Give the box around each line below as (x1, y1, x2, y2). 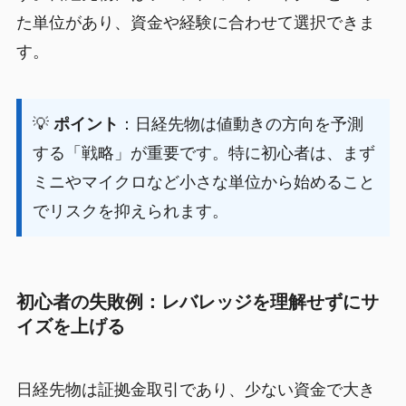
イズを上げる (15, 316, 125, 337)
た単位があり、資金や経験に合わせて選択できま (15, 14, 375, 33)
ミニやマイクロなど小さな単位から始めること (32, 173, 375, 192)
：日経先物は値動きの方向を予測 (118, 115, 363, 134)
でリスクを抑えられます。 (32, 202, 228, 221)
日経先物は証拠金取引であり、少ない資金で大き (15, 380, 375, 399)
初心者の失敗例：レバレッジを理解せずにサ (15, 292, 379, 313)
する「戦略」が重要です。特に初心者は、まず (32, 144, 375, 163)
